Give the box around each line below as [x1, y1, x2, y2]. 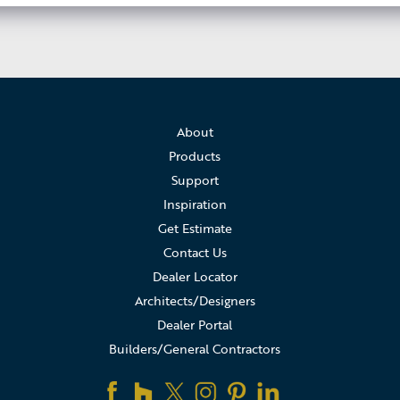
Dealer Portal [157, 315, 233, 335]
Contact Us [162, 243, 227, 262]
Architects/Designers [134, 291, 255, 311]
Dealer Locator [152, 267, 237, 287]
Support [171, 171, 219, 190]
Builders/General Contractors [109, 339, 281, 359]
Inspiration [162, 195, 227, 214]
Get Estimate [157, 219, 232, 238]
